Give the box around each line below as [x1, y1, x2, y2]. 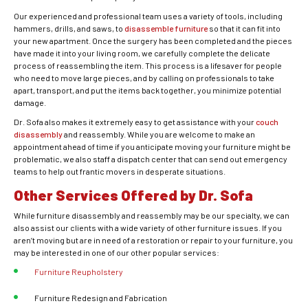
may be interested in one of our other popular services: [14, 247, 219, 257]
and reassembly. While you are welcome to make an [63, 129, 255, 139]
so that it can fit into [208, 23, 280, 33]
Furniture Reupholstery [34, 266, 123, 276]
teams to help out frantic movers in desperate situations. [14, 166, 225, 176]
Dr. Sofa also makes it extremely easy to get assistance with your [14, 116, 256, 126]
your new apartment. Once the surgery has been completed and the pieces [14, 35, 292, 45]
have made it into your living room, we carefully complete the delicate [14, 47, 270, 58]
